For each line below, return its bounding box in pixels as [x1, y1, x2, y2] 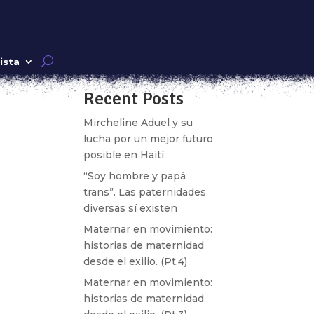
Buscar [178, 48, 212, 61]
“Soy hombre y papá [83, 170, 186, 182]
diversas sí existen [83, 202, 178, 214]
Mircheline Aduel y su [83, 116, 193, 129]
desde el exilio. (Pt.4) [83, 255, 188, 268]
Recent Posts [83, 88, 184, 110]
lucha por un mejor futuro [83, 132, 214, 145]
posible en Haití [83, 149, 165, 161]
